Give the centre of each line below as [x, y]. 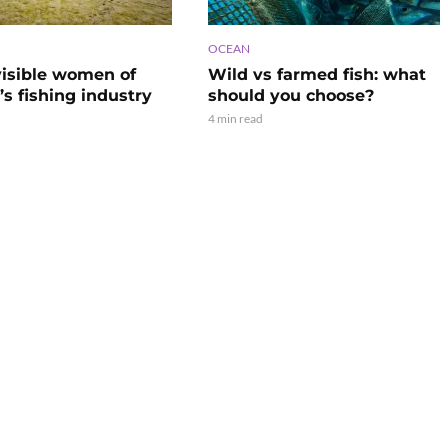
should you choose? [290, 95]
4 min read [235, 118]
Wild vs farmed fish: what [316, 74]
